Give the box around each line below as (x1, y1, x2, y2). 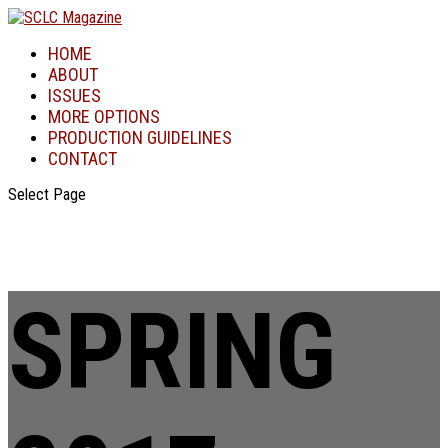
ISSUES (48, 85, 101, 106)
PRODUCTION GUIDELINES (48, 127, 232, 148)
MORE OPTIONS (48, 106, 160, 127)
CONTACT (48, 148, 117, 169)
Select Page (8, 185, 86, 204)
